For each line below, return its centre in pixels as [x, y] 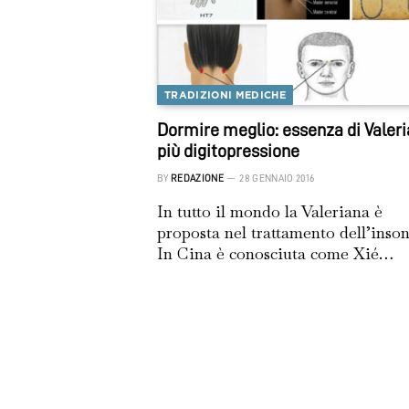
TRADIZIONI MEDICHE [225, 94]
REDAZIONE [197, 178]
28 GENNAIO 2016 [277, 178]
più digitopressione [228, 150]
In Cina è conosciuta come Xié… [275, 253]
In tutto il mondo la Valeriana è [270, 211]
